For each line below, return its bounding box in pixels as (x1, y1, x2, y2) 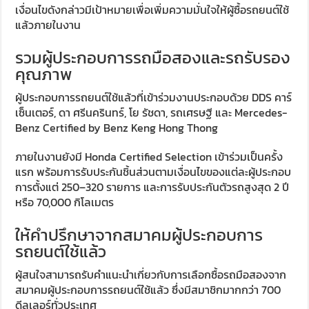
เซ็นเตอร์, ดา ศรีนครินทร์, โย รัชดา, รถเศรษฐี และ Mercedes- (15, 104, 288, 121)
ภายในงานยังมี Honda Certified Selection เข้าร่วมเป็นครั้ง (15, 148, 283, 166)
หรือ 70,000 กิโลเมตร (15, 194, 114, 211)
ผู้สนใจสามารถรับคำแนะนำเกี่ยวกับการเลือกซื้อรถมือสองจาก (15, 266, 287, 283)
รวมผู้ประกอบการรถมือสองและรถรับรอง (15, 46, 291, 70)
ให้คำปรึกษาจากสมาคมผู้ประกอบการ (15, 223, 263, 248)
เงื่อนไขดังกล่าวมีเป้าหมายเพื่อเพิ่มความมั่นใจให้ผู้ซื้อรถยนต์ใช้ (15, 1, 290, 19)
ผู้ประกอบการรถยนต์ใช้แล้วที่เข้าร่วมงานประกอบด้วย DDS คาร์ (15, 89, 292, 106)
